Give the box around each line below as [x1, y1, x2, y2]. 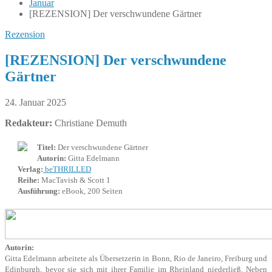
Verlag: [18, 164, 43, 174]
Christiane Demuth [52, 117, 127, 128]
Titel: [37, 142, 56, 152]
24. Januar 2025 [5, 97, 66, 107]
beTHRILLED [43, 164, 91, 174]
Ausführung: [18, 186, 60, 195]
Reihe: [18, 175, 39, 185]
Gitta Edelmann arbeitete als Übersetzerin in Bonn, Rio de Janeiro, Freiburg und [5, 253, 267, 263]
